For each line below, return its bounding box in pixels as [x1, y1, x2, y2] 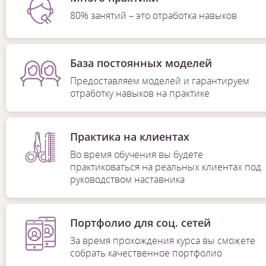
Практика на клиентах [69, 129, 189, 144]
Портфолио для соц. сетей [69, 216, 211, 230]
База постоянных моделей [69, 56, 212, 71]
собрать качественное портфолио [69, 246, 222, 260]
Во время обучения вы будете [69, 148, 203, 161]
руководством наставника [69, 173, 185, 186]
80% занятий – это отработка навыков [70, 9, 237, 23]
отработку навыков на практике [69, 87, 210, 100]
